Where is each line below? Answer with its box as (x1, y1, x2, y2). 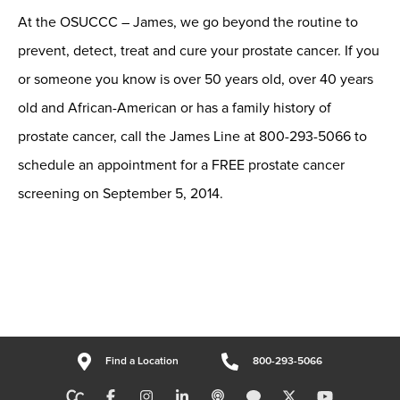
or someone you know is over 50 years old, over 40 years (18, 71, 373, 89)
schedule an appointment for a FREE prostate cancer (18, 156, 345, 175)
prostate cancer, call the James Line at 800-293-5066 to (18, 128, 367, 146)
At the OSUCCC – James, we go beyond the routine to (18, 13, 358, 32)
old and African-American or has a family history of (18, 99, 331, 118)
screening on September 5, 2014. (18, 185, 223, 204)
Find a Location (104, 354, 179, 369)
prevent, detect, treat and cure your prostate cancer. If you (18, 42, 379, 61)
